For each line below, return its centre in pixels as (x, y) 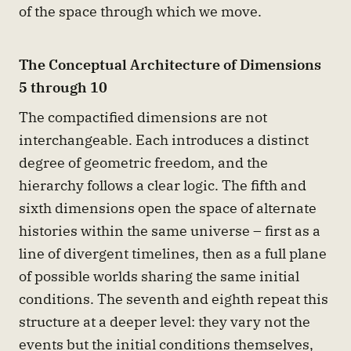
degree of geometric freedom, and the (143, 163)
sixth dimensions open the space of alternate (168, 208)
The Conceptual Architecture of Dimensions (170, 64)
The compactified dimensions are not (143, 117)
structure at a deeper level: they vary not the (165, 322)
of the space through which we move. (140, 11)
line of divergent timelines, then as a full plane (173, 253)
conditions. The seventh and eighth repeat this (174, 299)
